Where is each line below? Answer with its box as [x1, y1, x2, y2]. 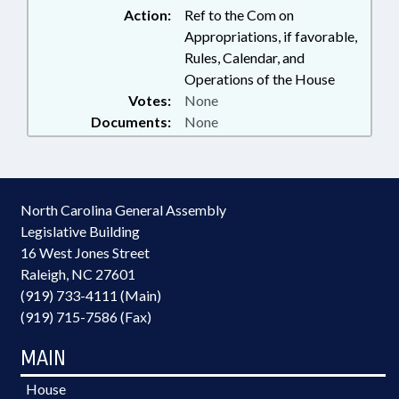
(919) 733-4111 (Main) [20, 287, 161, 304]
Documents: [91, 113, 171, 130]
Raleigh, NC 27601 [20, 265, 135, 282]
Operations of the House [184, 70, 335, 87]
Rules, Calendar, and [184, 49, 305, 66]
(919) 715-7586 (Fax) [20, 308, 151, 325]
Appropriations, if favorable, [184, 28, 357, 45]
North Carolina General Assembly [20, 201, 226, 218]
